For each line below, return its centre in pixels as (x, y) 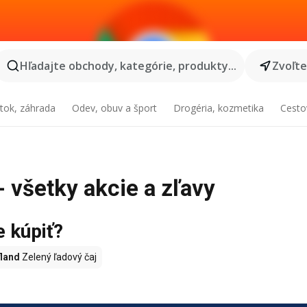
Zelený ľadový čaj (58, 257)
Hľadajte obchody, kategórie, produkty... (128, 66)
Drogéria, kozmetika (218, 108)
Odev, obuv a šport (115, 108)
